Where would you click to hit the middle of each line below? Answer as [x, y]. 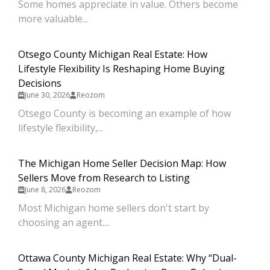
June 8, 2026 [45, 190]
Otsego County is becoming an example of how [124, 113]
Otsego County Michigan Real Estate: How [113, 54]
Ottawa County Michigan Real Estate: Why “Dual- [127, 258]
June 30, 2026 [47, 95]
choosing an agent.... [64, 222]
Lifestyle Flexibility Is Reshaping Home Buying [121, 69]
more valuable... [53, 19]
